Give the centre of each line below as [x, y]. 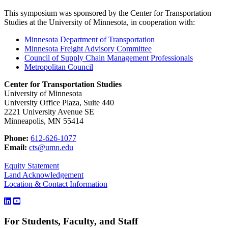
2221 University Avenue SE [49, 111]
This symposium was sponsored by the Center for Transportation [108, 13]
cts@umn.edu [51, 147]
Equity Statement [32, 165]
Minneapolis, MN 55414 [44, 121]
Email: [16, 147]
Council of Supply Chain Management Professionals [109, 58]
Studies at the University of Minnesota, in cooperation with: [99, 22]
